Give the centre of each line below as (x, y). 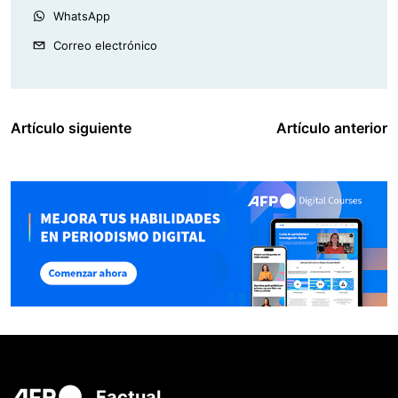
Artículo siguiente (71, 127)
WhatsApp (82, 16)
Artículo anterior (332, 127)
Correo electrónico (105, 45)
